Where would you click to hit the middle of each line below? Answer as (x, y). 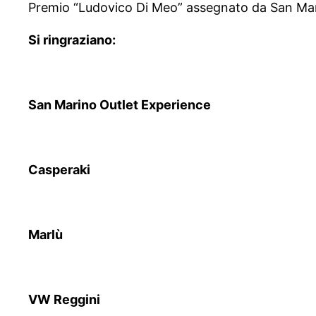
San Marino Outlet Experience (120, 105)
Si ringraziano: (72, 40)
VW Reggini (64, 300)
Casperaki (59, 170)
